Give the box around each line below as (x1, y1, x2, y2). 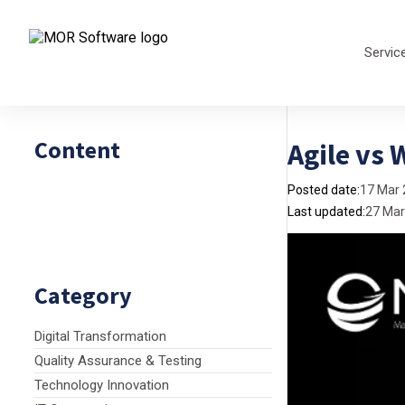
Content (34, 135, 120, 165)
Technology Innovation (34, 377, 169, 393)
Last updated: (287, 204, 365, 219)
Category (34, 280, 132, 310)
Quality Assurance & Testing (34, 353, 202, 369)
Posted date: (287, 183, 360, 197)
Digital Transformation (34, 328, 166, 344)
